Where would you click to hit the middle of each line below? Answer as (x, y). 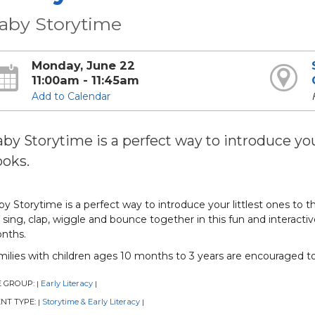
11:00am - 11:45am (86, 80)
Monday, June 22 (84, 65)
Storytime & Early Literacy (91, 302)
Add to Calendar (71, 96)
